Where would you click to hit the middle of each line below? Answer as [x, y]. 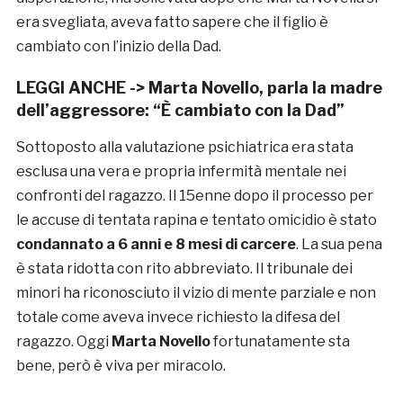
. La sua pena [339, 245]
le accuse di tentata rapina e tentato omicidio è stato [196, 220]
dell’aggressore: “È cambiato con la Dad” [180, 111]
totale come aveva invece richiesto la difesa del [178, 318]
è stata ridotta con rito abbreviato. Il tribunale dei [184, 269]
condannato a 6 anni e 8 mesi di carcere [156, 245]
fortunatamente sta [281, 342]
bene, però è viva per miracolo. [121, 366]
